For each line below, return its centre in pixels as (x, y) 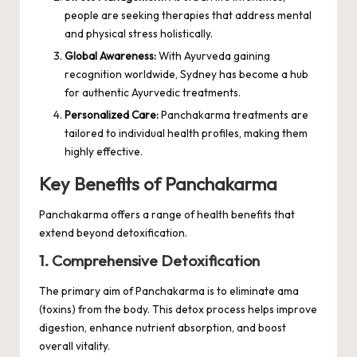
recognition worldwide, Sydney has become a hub (186, 74)
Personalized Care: (112, 115)
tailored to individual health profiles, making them (186, 133)
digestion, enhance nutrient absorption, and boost (163, 327)
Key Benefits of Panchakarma (158, 184)
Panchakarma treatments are (233, 115)
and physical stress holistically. (139, 33)
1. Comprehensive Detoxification (149, 261)
